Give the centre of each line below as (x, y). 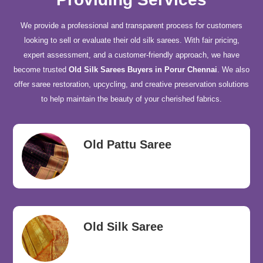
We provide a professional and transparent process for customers (131, 26)
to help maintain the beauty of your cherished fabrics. (131, 99)
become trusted (41, 70)
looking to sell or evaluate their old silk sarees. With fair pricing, (131, 40)
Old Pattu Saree (128, 144)
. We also (233, 70)
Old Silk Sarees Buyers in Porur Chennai (143, 70)
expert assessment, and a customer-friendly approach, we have (131, 55)
